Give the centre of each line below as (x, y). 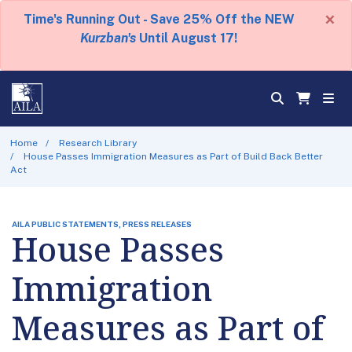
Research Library (98, 143)
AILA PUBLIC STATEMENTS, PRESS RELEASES (102, 224)
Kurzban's (108, 38)
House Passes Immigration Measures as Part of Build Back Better (174, 156)
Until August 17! (187, 38)
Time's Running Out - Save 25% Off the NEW (159, 19)
